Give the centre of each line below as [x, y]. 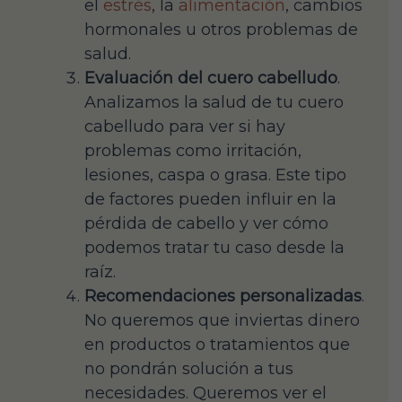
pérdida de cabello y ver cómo [206, 223]
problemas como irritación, [193, 150]
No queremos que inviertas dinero [222, 320]
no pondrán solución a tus [189, 368]
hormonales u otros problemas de [221, 29]
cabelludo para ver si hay [185, 126]
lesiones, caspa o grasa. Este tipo [215, 175]
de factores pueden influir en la [210, 199]
